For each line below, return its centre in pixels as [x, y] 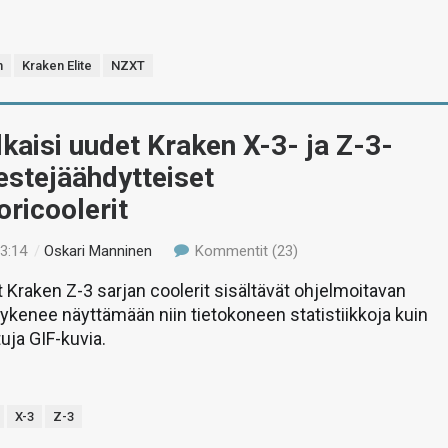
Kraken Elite [57, 65]
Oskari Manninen [98, 251]
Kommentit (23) [244, 251]
